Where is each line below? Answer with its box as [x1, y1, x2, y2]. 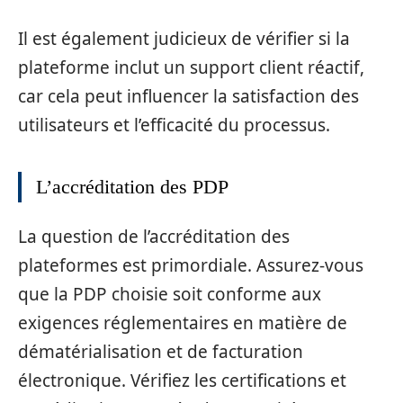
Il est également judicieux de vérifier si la [18, 26, 350, 50]
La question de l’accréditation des [18, 225, 290, 249]
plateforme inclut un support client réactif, [18, 55, 364, 79]
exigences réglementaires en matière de [18, 311, 347, 336]
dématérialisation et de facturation [18, 340, 303, 364]
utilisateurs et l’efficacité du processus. [18, 112, 330, 137]
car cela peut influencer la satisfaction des [18, 84, 359, 108]
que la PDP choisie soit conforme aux [18, 282, 321, 307]
